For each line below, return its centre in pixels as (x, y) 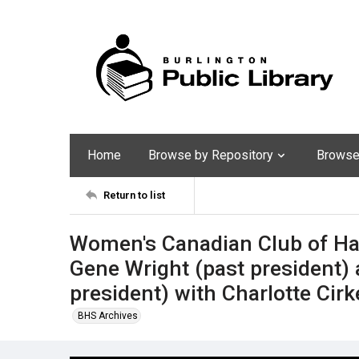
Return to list (134, 196)
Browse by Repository (211, 155)
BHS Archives (108, 315)
